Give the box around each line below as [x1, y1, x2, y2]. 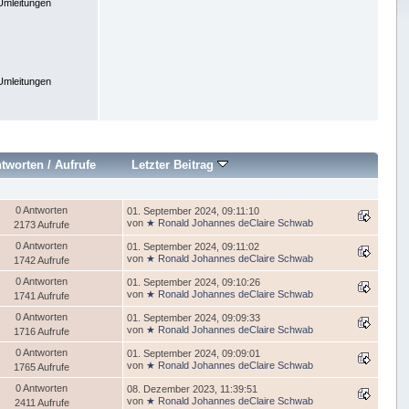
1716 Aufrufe [14, 326, 70, 338]
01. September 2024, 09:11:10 [127, 205, 260, 217]
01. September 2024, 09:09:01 [127, 348, 261, 360]
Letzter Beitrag [131, 158, 217, 173]
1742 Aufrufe [14, 255, 70, 267]
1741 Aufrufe [14, 290, 70, 302]
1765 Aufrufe [14, 362, 70, 373]
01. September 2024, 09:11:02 [127, 241, 260, 253]
